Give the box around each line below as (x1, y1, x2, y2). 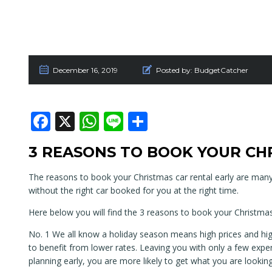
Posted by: (156, 66, 192, 75)
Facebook (50, 108, 136, 135)
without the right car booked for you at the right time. (29, 185, 239, 197)
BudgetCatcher (194, 66, 248, 75)
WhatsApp (99, 108, 192, 135)
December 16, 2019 (53, 66, 118, 75)
